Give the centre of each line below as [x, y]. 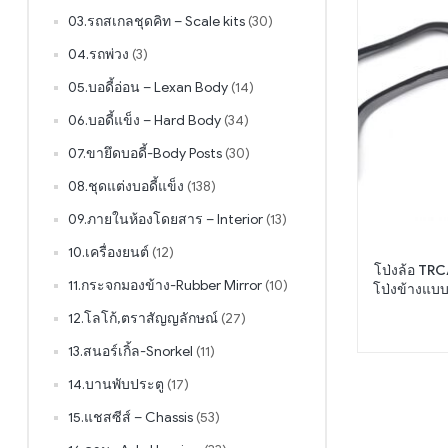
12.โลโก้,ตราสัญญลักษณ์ [143, 318]
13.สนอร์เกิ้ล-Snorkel [130, 351]
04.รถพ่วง [98, 54]
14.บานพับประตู [116, 384]
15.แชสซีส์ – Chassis [130, 417]
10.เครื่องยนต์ [108, 252]
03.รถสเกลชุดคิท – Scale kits [156, 21]
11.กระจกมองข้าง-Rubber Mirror [165, 285]
